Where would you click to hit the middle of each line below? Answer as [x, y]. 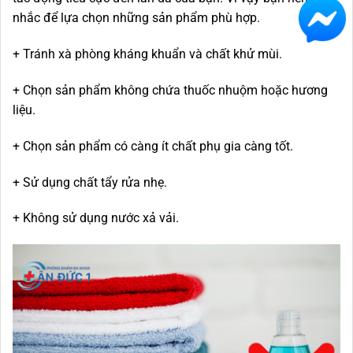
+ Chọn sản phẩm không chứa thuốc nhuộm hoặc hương [170, 90]
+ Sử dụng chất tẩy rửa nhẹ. [90, 182]
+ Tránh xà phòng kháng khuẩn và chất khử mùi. [147, 54]
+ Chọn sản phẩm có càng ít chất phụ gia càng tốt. [153, 146]
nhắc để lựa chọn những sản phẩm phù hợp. [139, 18]
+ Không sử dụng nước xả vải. [96, 218]
